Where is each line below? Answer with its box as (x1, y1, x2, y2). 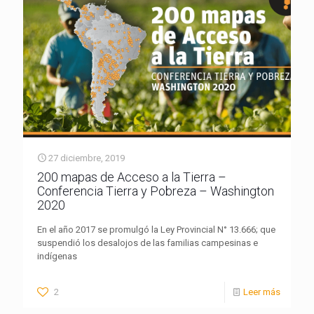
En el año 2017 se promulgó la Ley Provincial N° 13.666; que (37, 224, 275, 235)
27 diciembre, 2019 (48, 152, 125, 163)
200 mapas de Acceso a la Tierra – (37, 169, 226, 184)
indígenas (37, 250, 77, 261)
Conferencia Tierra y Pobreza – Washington (37, 183, 274, 198)
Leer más (243, 286, 280, 297)
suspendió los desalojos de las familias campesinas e (37, 237, 258, 248)
